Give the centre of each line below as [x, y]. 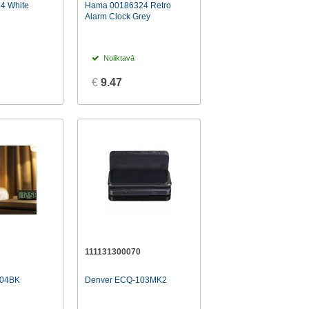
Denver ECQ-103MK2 [126, 280]
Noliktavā [118, 58]
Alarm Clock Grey [118, 17]
